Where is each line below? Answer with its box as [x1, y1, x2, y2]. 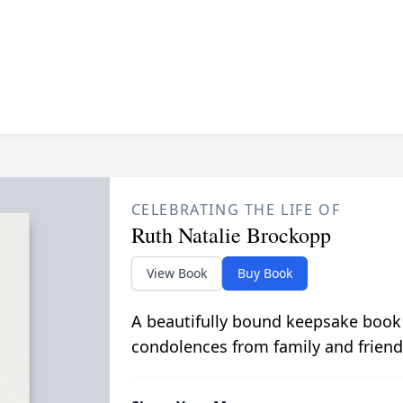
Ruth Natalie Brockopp [130, 220, 331, 250]
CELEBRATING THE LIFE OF [130, 200, 341, 220]
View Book [146, 264, 207, 282]
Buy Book [237, 264, 292, 282]
